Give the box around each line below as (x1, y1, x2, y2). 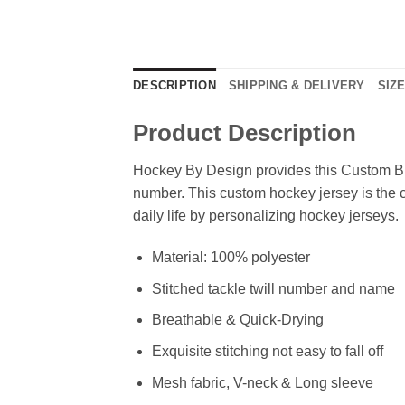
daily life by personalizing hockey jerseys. (133, 208, 399, 224)
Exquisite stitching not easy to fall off (151, 343, 383, 359)
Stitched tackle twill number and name (151, 280, 395, 297)
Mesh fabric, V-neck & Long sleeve (151, 374, 373, 391)
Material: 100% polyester (151, 250, 310, 266)
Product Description (133, 119, 356, 146)
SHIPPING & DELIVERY (228, 78, 365, 92)
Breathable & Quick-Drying (151, 312, 324, 328)
